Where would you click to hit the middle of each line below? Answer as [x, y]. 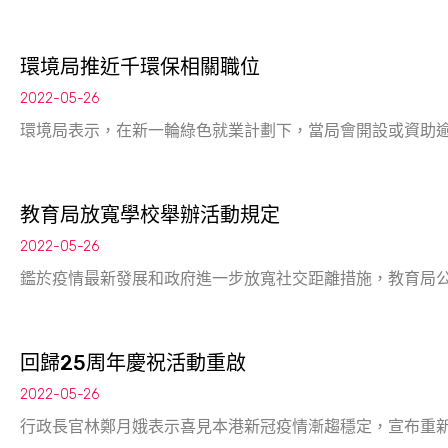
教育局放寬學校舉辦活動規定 [150, 215]
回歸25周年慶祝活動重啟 [133, 363]
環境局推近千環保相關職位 [140, 67]
